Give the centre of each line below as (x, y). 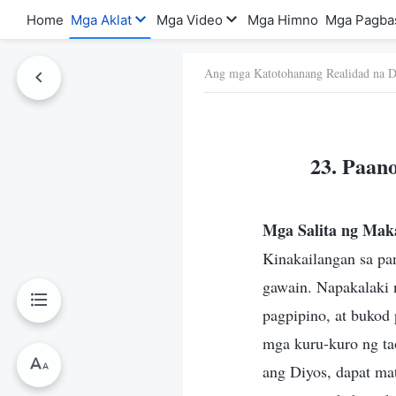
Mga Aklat (101, 19)
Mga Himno (283, 19)
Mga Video (190, 19)
